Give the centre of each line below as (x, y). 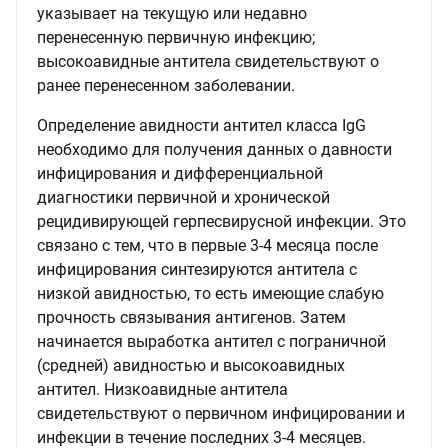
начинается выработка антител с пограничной (211, 341)
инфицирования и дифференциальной (180, 173)
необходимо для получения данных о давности (214, 149)
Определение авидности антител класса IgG (201, 125)
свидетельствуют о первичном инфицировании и (221, 413)
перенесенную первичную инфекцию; (176, 37)
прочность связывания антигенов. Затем (191, 317)
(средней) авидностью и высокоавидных (191, 365)
